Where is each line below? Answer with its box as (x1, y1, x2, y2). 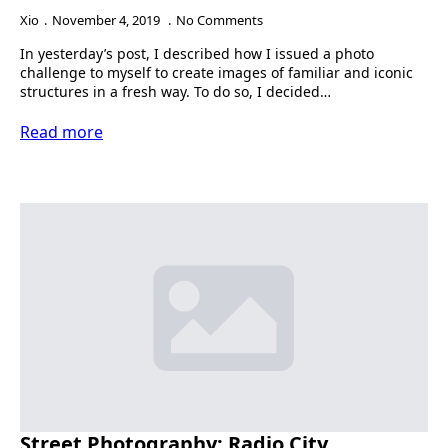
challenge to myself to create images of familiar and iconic (20, 62, 413, 82)
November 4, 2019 (52, 10, 163, 29)
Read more (20, 120, 103, 143)
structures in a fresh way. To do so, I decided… (20, 81, 331, 101)
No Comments (176, 10, 263, 29)
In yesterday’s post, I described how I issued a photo (20, 43, 374, 63)
